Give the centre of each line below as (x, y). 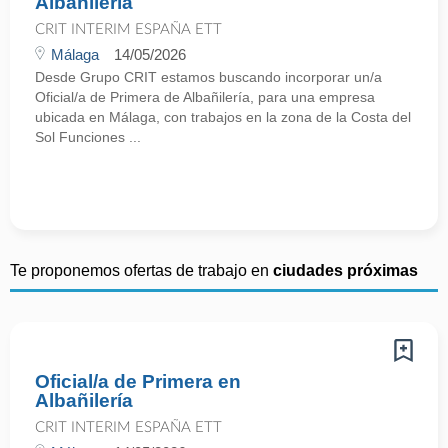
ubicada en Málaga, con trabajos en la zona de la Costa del (223, 117)
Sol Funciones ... (88, 137)
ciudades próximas (345, 270)
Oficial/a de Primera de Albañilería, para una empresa (205, 97)
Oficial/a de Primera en (138, 381)
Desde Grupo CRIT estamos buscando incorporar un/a (208, 77)
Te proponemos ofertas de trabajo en (141, 270)
